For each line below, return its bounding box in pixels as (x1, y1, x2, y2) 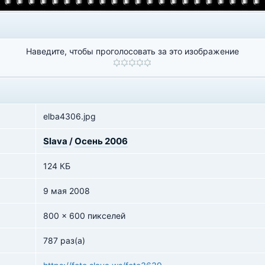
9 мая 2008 (43, 186, 90, 196)
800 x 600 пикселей (43, 211, 125, 221)
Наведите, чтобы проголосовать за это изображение (25, 46, 239, 56)
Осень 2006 (75, 135, 128, 147)
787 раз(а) (43, 235, 85, 245)
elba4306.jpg (43, 111, 96, 121)
